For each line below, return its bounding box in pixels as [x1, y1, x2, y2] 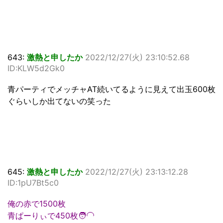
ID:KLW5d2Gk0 [7, 63, 65, 74]
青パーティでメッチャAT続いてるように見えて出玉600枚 [7, 84, 216, 95]
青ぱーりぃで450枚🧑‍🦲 [7, 211, 94, 221]
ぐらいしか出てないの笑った [7, 96, 111, 107]
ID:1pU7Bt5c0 [7, 178, 59, 188]
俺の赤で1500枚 [7, 199, 66, 209]
